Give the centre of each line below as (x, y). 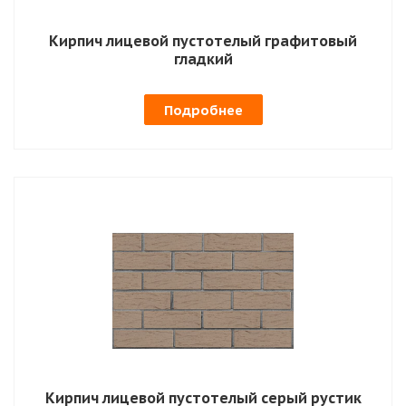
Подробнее (203, 110)
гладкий (203, 58)
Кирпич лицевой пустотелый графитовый (203, 40)
